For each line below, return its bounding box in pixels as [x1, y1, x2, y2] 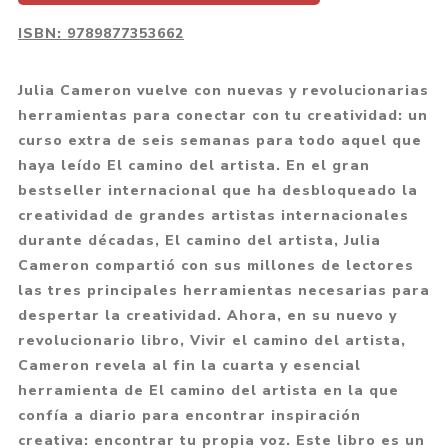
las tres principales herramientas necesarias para [17, 281, 430, 301]
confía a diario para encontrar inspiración [17, 406, 361, 426]
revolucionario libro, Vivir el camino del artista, [17, 331, 406, 351]
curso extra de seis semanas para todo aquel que [17, 131, 422, 151]
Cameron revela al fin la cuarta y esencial [17, 356, 361, 376]
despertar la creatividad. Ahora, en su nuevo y [17, 306, 397, 326]
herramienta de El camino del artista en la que [17, 381, 399, 401]
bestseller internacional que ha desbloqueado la [17, 181, 418, 201]
